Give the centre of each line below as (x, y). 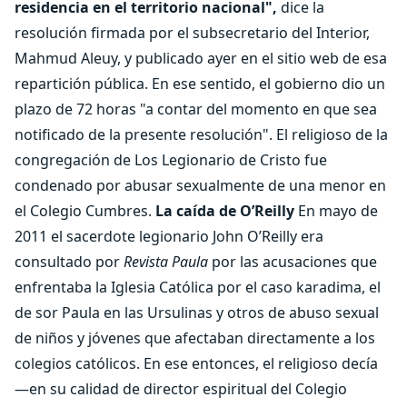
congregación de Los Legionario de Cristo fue (171, 160)
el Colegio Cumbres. (85, 211)
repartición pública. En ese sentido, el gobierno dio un (200, 84)
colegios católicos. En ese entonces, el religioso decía (196, 363)
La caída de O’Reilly (225, 211)
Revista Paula (166, 262)
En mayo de (336, 211)
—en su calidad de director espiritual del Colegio (181, 389)
